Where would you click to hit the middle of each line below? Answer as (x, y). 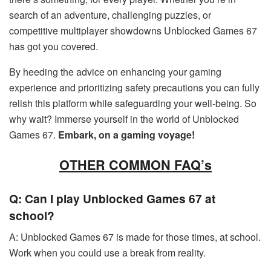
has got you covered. (54, 46)
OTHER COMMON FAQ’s (135, 165)
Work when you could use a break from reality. (107, 253)
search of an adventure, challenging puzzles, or (110, 15)
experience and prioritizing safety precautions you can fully (134, 87)
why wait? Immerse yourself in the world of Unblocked (124, 119)
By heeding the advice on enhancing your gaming (115, 71)
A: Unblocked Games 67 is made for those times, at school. (135, 237)
